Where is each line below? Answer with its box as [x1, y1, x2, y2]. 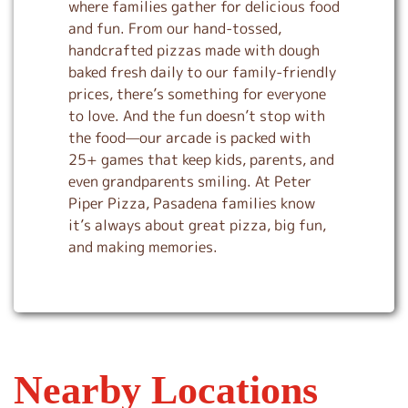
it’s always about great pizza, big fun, [68, 214, 326, 235]
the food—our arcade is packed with [68, 127, 311, 148]
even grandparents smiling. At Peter [68, 170, 311, 191]
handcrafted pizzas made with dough [68, 39, 320, 60]
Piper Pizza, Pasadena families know [68, 192, 315, 213]
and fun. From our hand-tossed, [68, 17, 281, 38]
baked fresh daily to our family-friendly [68, 61, 336, 82]
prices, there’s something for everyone [68, 83, 326, 104]
